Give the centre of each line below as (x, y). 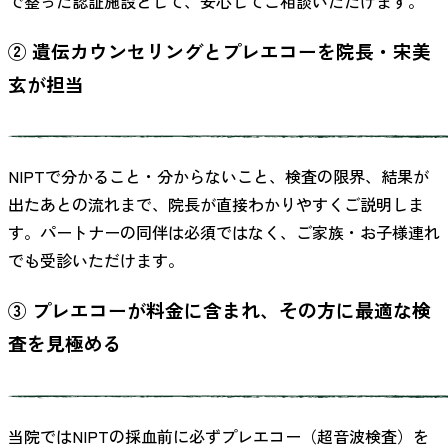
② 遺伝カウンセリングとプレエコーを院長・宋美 (219, 50)
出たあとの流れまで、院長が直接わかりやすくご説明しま (216, 204)
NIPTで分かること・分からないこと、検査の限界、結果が (218, 176)
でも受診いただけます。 (96, 260)
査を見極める (65, 343)
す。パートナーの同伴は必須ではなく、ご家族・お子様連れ (224, 232)
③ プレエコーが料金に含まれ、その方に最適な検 (219, 310)
